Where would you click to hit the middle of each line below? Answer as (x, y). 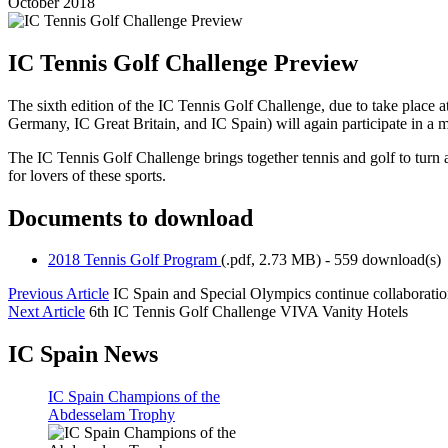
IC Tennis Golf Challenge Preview (183, 62)
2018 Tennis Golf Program (134, 260)
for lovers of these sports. (87, 175)
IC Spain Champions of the (134, 397)
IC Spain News (83, 354)
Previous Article (58, 294)
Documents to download (130, 217)
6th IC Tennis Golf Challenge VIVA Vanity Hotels (248, 312)
